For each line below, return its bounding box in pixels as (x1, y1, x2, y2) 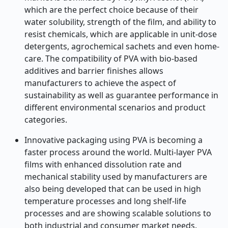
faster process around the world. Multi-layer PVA (24, 147, 212, 158)
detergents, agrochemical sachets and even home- (24, 41, 219, 52)
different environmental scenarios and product (24, 102, 206, 113)
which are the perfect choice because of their (24, 4, 198, 15)
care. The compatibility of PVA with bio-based (24, 53, 197, 64)
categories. (24, 114, 67, 125)
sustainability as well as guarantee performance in (24, 90, 218, 101)
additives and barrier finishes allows (24, 65, 163, 76)
